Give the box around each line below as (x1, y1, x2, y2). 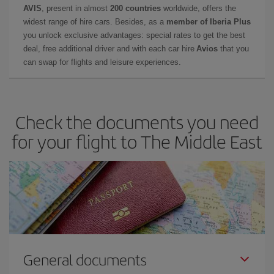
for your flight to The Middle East (12, 128, 262, 154)
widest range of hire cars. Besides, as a (23, 17, 166, 26)
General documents (23, 248, 147, 270)
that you (218, 43, 249, 53)
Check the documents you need (15, 108, 259, 135)
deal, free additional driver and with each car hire (23, 43, 196, 53)
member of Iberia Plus (166, 17, 251, 26)
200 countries (110, 3, 161, 13)
